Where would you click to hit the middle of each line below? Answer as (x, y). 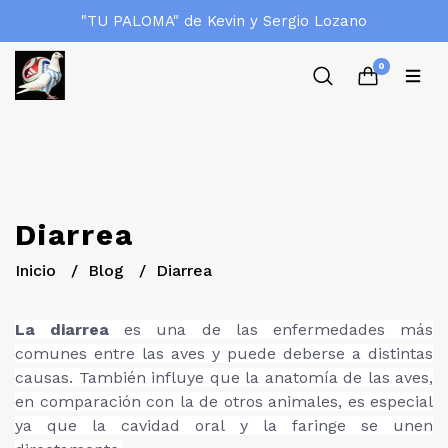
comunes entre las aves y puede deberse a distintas (224, 353)
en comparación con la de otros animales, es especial (224, 401)
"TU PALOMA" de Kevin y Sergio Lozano (224, 21)
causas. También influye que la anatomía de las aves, (224, 377)
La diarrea (62, 329)
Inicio (38, 270)
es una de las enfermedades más (271, 329)
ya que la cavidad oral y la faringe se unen (224, 425)
